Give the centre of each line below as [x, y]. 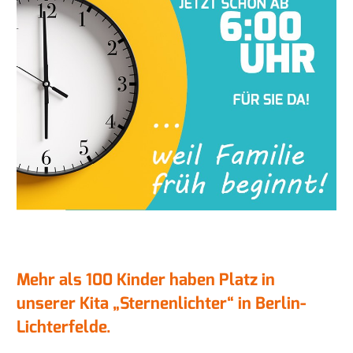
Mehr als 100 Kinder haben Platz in [146, 279]
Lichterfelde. [64, 327]
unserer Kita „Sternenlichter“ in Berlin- [161, 303]
